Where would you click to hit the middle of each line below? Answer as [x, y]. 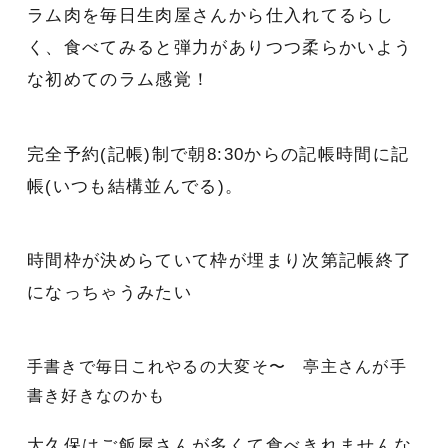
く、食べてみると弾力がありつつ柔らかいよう [219, 48]
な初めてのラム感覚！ [118, 80]
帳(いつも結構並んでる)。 [135, 186]
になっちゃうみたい [109, 293]
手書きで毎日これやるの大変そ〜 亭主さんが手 [217, 366]
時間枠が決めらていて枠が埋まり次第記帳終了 [219, 261]
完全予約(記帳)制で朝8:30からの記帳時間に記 [218, 154]
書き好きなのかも [96, 395]
